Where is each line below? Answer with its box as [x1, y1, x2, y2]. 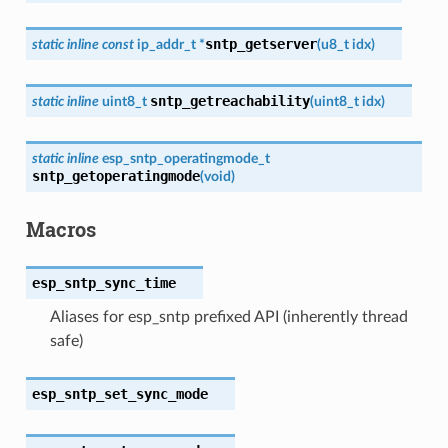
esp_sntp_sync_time [31, 274, 176, 291]
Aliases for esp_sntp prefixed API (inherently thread [49, 308, 408, 325]
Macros [25, 215, 96, 242]
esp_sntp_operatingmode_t [101, 150, 270, 166]
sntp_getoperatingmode [31, 167, 200, 184]
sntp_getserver [204, 35, 317, 52]
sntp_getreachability [149, 92, 310, 109]
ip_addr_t [136, 36, 196, 52]
